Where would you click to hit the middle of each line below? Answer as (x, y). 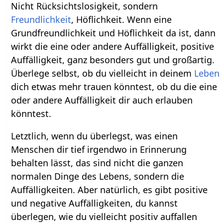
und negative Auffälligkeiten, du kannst (95, 203)
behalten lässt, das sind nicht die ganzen (97, 163)
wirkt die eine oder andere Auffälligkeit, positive (113, 46)
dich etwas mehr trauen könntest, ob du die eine (114, 86)
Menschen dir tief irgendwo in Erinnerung (99, 149)
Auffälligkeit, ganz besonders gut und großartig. (113, 59)
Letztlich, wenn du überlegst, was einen (95, 136)
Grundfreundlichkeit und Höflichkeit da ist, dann (113, 33)
